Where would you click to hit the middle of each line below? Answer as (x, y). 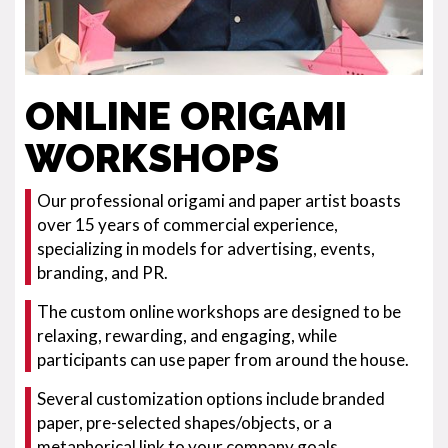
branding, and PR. (102, 272)
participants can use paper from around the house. (223, 359)
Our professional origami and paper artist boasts (219, 200)
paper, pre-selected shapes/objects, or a (184, 422)
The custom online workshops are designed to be (219, 311)
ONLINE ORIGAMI (186, 116)
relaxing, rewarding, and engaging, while (187, 335)
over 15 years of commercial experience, (187, 224)
